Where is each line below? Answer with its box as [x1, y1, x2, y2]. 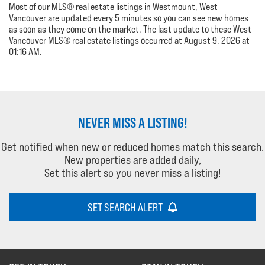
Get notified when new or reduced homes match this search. [1, 140, 264, 154]
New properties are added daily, [64, 153, 201, 167]
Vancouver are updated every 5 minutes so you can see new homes [9, 12, 248, 24]
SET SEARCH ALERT [88, 201, 168, 214]
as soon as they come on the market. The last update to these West [9, 24, 251, 35]
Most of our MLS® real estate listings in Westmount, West [9, 1, 218, 13]
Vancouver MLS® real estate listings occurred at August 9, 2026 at [9, 35, 250, 47]
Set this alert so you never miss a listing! [44, 166, 221, 180]
